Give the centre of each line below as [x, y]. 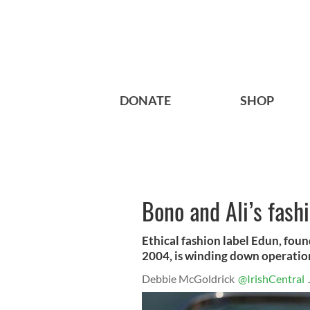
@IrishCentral [271, 279]
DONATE [145, 101]
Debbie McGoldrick [188, 279]
